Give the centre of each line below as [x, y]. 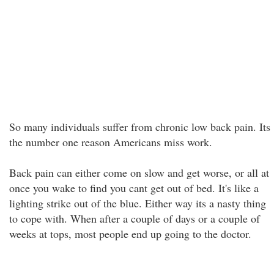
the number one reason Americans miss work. [111, 142]
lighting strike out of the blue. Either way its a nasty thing [138, 203]
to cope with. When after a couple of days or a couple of [135, 218]
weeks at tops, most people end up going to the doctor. [130, 234]
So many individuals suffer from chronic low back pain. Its [140, 127]
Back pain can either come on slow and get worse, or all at [139, 172]
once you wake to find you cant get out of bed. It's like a [134, 188]
